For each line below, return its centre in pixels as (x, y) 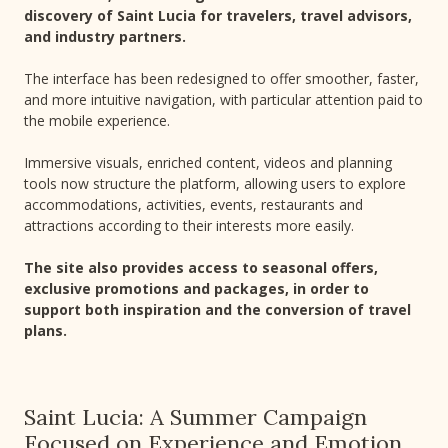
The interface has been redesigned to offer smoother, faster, (221, 79)
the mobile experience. (97, 121)
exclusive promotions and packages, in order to (196, 289)
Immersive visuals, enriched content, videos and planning (208, 163)
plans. (45, 331)
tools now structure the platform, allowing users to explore (215, 184)
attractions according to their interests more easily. (189, 226)
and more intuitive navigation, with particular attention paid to (223, 100)
